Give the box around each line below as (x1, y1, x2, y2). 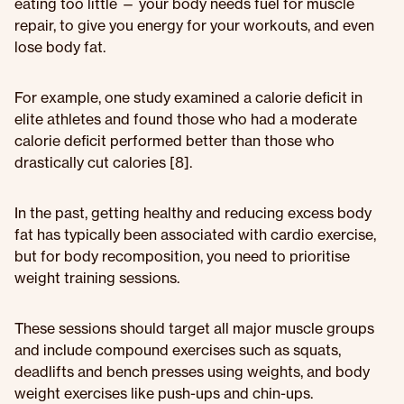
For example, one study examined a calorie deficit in (14, 88, 363, 106)
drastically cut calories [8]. (14, 153, 192, 171)
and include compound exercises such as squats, (14, 341, 341, 359)
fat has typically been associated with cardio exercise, (14, 225, 376, 243)
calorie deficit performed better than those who (14, 132, 335, 150)
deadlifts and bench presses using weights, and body (14, 363, 370, 381)
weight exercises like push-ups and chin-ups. (14, 384, 313, 402)
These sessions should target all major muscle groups (14, 319, 374, 337)
